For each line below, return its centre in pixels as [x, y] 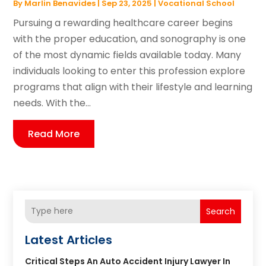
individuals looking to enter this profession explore [129, 71]
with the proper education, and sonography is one [130, 39]
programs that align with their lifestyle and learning [133, 87]
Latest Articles [69, 240]
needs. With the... [52, 103]
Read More [54, 134]
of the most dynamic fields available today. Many [127, 55]
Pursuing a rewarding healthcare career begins [123, 23]
